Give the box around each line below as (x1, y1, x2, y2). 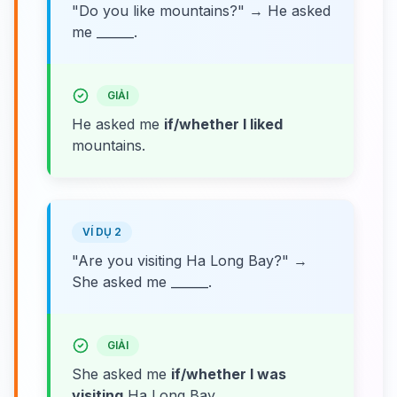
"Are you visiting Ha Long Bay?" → (72, 252, 307, 269)
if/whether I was (171, 365, 286, 383)
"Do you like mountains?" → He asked (72, 2, 331, 19)
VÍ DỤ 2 (82, 225, 121, 238)
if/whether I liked (164, 115, 283, 133)
